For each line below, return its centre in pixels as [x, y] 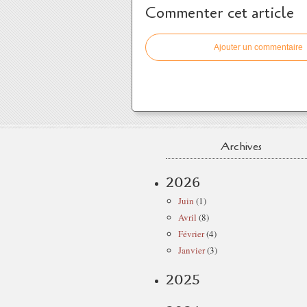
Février [191, 233]
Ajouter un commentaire [258, 47]
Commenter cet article [220, 13]
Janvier [192, 250]
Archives [241, 146]
